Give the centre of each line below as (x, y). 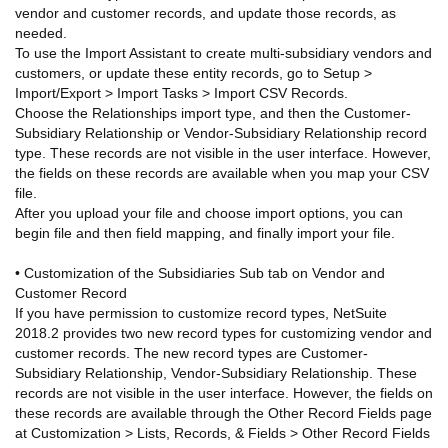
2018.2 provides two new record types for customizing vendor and (223, 332)
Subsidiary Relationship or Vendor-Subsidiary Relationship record (221, 132)
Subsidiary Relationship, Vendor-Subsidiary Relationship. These (216, 372)
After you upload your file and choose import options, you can (209, 212)
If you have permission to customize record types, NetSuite (201, 312)
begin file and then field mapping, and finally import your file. (205, 232)
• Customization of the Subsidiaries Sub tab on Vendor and (200, 272)
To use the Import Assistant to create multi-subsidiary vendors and (223, 52)
